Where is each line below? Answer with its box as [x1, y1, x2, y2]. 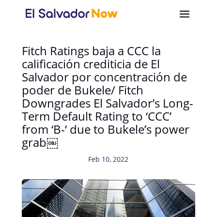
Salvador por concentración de [21, 69, 187, 85]
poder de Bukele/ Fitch [21, 82, 143, 98]
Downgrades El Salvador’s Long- [21, 95, 193, 111]
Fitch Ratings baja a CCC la [21, 43, 161, 59]
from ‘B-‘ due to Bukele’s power [21, 121, 189, 137]
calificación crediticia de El [21, 56, 160, 72]
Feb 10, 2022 [88, 155, 129, 164]
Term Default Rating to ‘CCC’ [21, 108, 171, 124]
